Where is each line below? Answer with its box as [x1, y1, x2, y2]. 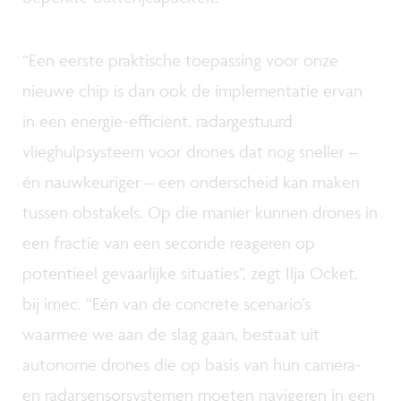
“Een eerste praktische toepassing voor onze [22, 49, 338, 71]
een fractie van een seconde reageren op [22, 232, 315, 253]
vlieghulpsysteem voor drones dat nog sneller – [22, 141, 358, 162]
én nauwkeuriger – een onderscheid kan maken [22, 171, 360, 192]
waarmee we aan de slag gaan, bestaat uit [22, 323, 320, 345]
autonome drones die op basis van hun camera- [22, 354, 362, 375]
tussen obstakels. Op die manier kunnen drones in [22, 201, 378, 223]
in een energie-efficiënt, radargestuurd [22, 110, 293, 132]
